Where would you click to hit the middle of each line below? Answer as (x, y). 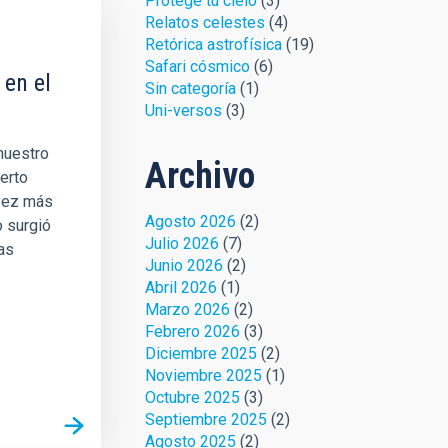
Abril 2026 (180, 287)
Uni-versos (183, 110)
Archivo (199, 176)
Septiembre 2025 (205, 419)
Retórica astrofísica (213, 44)
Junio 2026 (183, 265)
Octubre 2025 (192, 397)
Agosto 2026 (190, 221)
